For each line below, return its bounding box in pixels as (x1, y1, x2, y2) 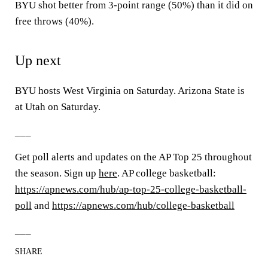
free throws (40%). (15, 16, 94, 27)
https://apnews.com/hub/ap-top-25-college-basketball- (15, 184, 246, 195)
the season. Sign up (15, 167, 99, 179)
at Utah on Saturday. (15, 101, 100, 112)
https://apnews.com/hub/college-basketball (52, 200, 234, 211)
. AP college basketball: (117, 167, 216, 179)
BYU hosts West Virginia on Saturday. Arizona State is (15, 85, 245, 96)
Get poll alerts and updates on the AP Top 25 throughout (15, 151, 252, 163)
